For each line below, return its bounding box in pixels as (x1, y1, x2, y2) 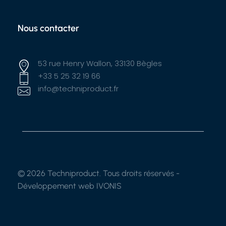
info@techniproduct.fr (38, 83, 119, 94)
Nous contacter (18, 23, 79, 34)
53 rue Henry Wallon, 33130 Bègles (38, 58, 162, 69)
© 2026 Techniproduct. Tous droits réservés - (18, 168, 180, 179)
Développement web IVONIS (18, 181, 122, 191)
